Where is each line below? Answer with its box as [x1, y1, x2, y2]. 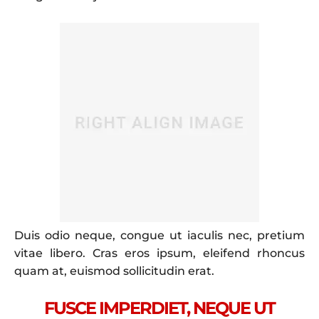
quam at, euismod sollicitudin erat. [14, 263, 214, 278]
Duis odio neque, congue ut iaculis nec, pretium [14, 228, 305, 242]
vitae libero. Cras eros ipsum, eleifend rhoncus [14, 246, 305, 260]
